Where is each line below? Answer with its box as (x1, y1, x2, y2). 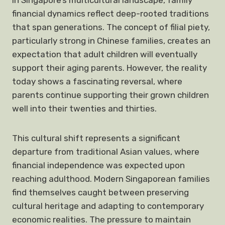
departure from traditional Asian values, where (12, 147, 199, 157)
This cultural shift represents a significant (12, 133, 180, 143)
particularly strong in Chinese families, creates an (12, 36, 210, 46)
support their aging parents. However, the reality (12, 63, 207, 73)
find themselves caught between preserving (12, 187, 189, 197)
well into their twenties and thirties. (12, 103, 157, 114)
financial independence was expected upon (12, 160, 185, 170)
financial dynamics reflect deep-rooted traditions (12, 9, 209, 19)
